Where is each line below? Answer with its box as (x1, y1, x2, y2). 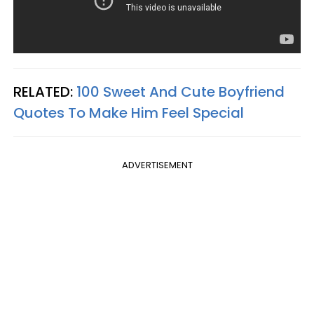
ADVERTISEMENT (121, 158, 193, 172)
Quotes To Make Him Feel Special (13, 102, 244, 123)
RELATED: (13, 81, 76, 102)
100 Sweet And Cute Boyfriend (76, 81, 285, 102)
